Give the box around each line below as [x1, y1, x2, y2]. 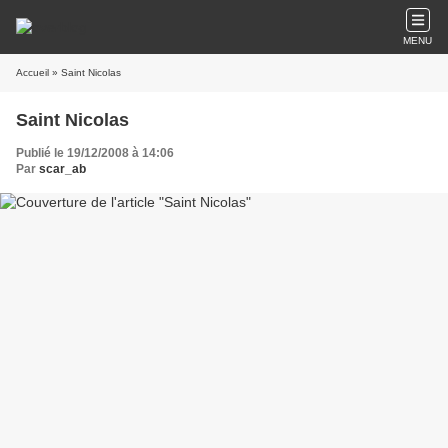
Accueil [16, 67, 49, 78]
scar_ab [39, 162, 86, 176]
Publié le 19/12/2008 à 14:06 [16, 146, 174, 160]
